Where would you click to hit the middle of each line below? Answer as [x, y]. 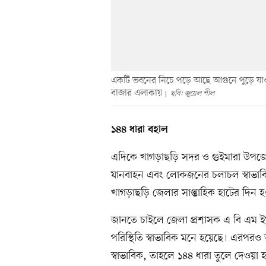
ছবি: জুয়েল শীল [192, 94]
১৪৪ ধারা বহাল [140, 130]
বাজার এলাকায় [137, 94]
